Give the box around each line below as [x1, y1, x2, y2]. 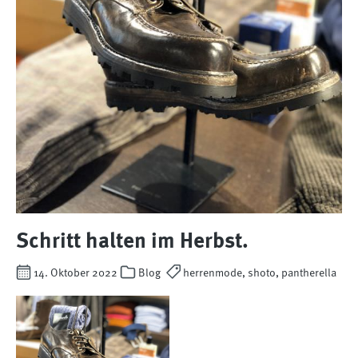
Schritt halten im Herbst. [16, 231, 249, 253]
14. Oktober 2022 [31, 268, 121, 280]
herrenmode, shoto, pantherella [180, 268, 336, 280]
